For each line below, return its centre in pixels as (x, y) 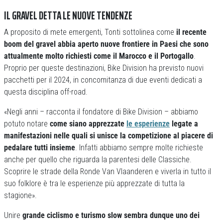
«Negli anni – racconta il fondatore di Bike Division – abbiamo (101, 112)
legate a (184, 124)
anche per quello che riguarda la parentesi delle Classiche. (98, 160)
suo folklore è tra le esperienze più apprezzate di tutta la (94, 183)
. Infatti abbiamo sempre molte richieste (139, 148)
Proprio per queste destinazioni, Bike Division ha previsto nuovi (104, 68)
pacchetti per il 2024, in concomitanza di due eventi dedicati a (103, 80)
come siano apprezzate (88, 124)
